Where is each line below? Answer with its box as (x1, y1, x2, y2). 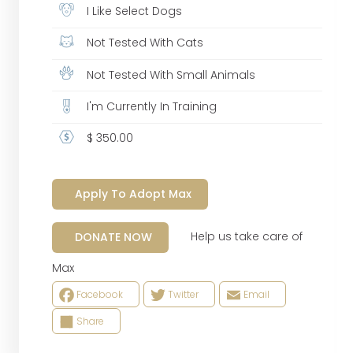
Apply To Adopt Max (74, 185, 191, 202)
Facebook (76, 288, 123, 302)
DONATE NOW (74, 229, 152, 245)
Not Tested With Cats (84, 35, 204, 51)
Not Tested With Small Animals (84, 66, 256, 83)
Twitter (167, 288, 199, 302)
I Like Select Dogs (84, 3, 183, 20)
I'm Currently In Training (84, 98, 217, 115)
